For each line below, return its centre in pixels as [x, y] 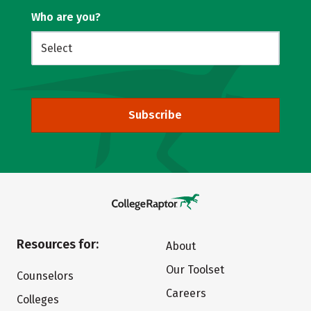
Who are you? [66, 17]
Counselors [45, 276]
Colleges [37, 300]
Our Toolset [195, 270]
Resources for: [57, 244]
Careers [186, 293]
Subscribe [155, 115]
